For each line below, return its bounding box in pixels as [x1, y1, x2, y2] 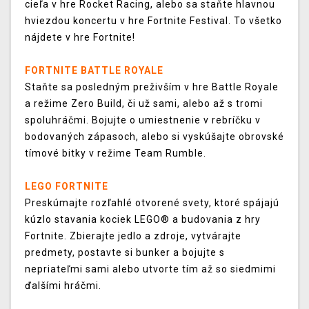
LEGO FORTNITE [25, 181, 108, 192]
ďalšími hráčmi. [25, 280, 101, 292]
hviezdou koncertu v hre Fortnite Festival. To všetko [25, 15, 282, 27]
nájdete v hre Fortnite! [25, 32, 135, 43]
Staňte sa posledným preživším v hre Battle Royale [25, 81, 279, 93]
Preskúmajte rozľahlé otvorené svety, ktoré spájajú [25, 197, 279, 209]
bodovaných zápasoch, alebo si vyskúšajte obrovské [25, 131, 284, 143]
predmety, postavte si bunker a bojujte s [25, 247, 225, 259]
